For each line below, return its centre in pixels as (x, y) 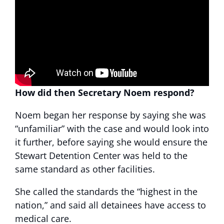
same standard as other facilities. (85, 169)
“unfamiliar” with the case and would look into (112, 129)
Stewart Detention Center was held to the (101, 156)
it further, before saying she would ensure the (111, 142)
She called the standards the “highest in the (106, 192)
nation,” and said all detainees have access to (110, 205)
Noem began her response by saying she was (110, 115)
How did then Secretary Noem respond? (105, 93)
